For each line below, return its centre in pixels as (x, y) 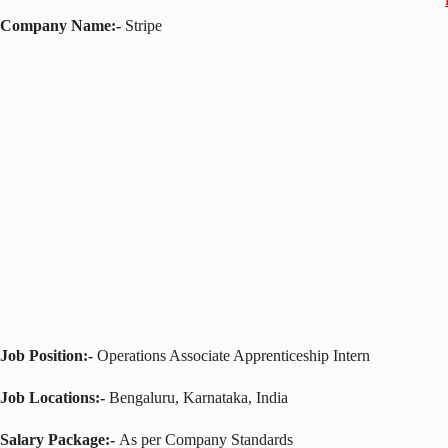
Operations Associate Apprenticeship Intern (231, 355)
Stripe (141, 25)
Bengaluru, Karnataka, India (196, 397)
